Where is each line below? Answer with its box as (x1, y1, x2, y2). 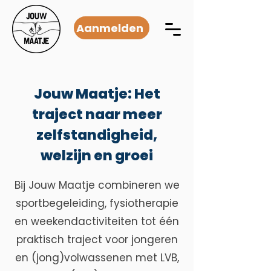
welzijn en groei (41, 146, 153, 165)
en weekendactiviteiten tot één (15, 214, 179, 229)
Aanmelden (76, 20, 144, 36)
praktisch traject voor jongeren (16, 232, 178, 247)
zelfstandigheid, (36, 125, 157, 145)
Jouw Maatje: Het (33, 84, 160, 103)
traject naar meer (31, 105, 162, 124)
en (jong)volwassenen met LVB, (15, 250, 179, 265)
